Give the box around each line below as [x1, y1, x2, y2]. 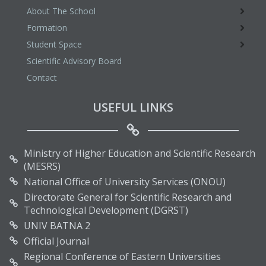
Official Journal [24, 235, 89, 248]
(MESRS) [24, 160, 61, 173]
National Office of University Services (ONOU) [24, 175, 226, 188]
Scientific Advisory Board [27, 55, 122, 66]
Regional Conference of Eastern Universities [24, 250, 221, 263]
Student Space [27, 39, 82, 50]
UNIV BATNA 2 [24, 219, 90, 232]
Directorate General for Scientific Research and [24, 191, 232, 204]
